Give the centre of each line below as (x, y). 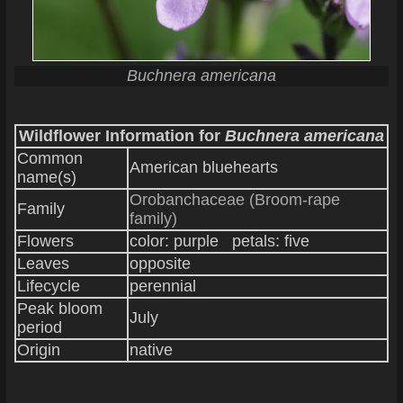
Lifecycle (48, 286)
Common (49, 158)
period (39, 327)
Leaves (43, 263)
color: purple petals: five (219, 241)
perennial (162, 286)
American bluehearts (203, 167)
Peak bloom (59, 308)
